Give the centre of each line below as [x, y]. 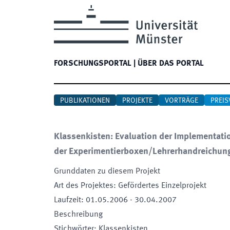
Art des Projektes [84, 186]
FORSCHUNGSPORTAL [93, 64]
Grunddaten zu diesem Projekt [107, 171]
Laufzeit [68, 200]
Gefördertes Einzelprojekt [162, 186]
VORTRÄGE [181, 101]
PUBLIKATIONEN [85, 101]
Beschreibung [78, 215]
